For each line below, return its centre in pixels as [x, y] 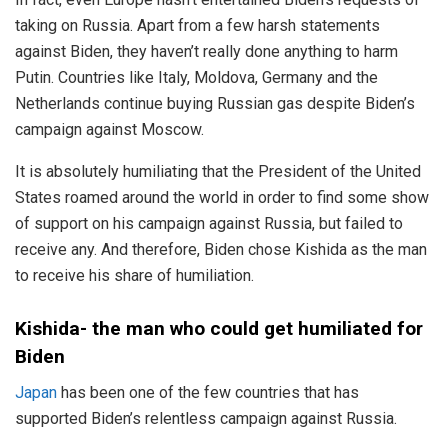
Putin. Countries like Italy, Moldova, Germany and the [196, 78]
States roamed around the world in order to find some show [222, 198]
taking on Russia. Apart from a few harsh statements [197, 26]
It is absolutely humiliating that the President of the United [218, 172]
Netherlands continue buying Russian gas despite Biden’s [215, 104]
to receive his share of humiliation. [134, 276]
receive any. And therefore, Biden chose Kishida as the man [221, 250]
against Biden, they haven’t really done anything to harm [206, 52]
